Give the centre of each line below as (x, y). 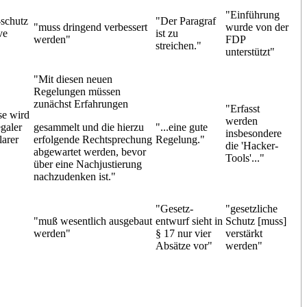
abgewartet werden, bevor (89, 151)
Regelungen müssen (77, 91)
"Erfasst (242, 108)
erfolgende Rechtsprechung (93, 139)
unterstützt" (250, 51)
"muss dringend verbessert (90, 27)
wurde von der (257, 27)
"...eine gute (181, 127)
